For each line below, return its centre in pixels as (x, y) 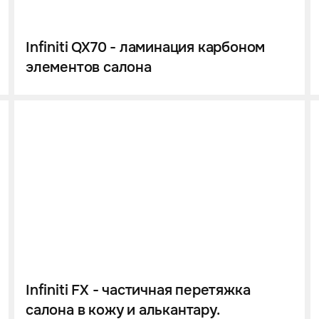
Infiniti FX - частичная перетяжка (138, 290)
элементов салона (89, 68)
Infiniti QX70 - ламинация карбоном (146, 48)
